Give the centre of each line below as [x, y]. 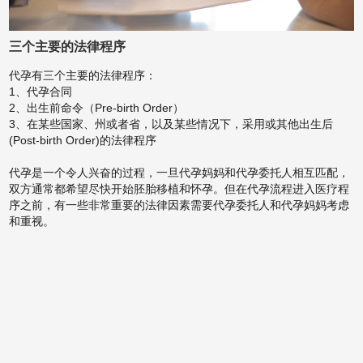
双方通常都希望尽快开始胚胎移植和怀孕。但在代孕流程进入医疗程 [179, 188]
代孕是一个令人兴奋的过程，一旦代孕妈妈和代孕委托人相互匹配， [179, 172]
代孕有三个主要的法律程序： [83, 75]
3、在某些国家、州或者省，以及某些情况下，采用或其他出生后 [171, 124]
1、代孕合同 [41, 91]
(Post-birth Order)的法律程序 [83, 140]
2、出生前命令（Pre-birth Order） [97, 107]
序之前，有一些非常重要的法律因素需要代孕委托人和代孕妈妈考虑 [179, 205]
